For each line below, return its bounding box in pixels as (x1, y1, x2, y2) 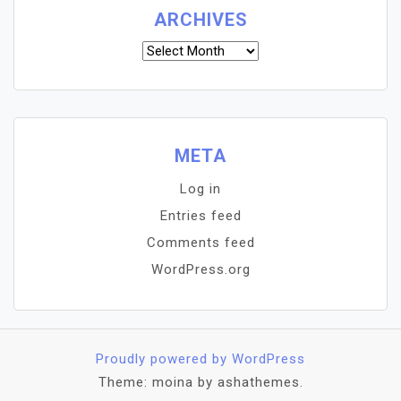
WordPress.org (150, 261, 251, 277)
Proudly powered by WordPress (96, 351, 305, 367)
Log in (180, 181, 221, 197)
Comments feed (146, 235, 255, 251)
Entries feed (159, 208, 242, 224)
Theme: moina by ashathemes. (98, 374, 303, 390)
